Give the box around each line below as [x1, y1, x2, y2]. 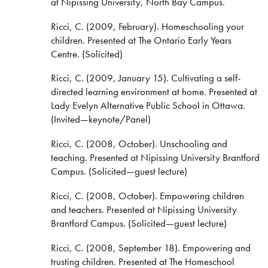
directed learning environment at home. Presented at [50, 85, 257, 99]
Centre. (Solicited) [50, 47, 123, 60]
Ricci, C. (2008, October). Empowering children [50, 189, 244, 203]
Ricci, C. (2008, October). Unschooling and [50, 137, 227, 151]
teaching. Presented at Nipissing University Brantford [50, 151, 260, 165]
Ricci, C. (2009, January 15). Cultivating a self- [50, 71, 240, 85]
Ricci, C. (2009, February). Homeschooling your [50, 19, 244, 33]
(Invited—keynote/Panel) [50, 112, 151, 126]
